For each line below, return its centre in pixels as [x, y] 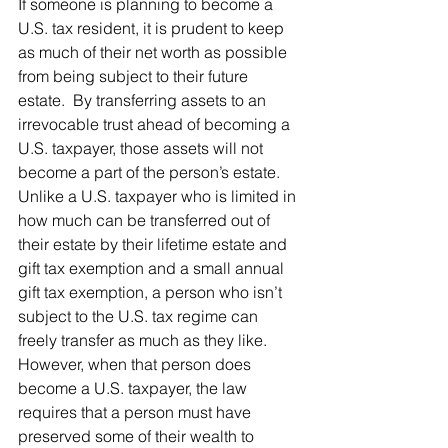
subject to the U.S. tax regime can [140, 316]
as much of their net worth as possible [154, 52]
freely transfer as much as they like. [148, 340]
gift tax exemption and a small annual [153, 268]
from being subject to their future [135, 76]
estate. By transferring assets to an [144, 100]
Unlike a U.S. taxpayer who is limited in [159, 196]
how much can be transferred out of [146, 220]
